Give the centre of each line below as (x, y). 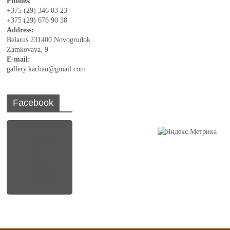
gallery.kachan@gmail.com (46, 69)
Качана (41, 179)
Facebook (33, 102)
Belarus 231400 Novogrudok (49, 40)
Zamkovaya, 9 (28, 49)
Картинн (43, 140)
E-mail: (19, 59)
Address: (21, 30)
